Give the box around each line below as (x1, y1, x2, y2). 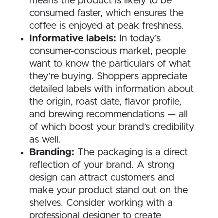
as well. (29, 135, 61, 145)
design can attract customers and (29, 173, 174, 183)
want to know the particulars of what (29, 59, 191, 69)
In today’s (116, 34, 161, 44)
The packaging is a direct (74, 147, 188, 158)
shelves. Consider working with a (29, 198, 173, 208)
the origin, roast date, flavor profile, (29, 97, 182, 107)
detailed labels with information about (29, 84, 194, 94)
